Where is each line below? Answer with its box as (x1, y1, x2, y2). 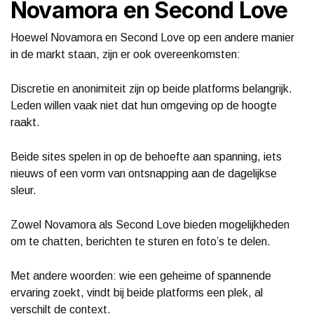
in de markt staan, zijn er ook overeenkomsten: (11, 48, 240, 60)
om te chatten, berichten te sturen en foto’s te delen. (11, 235, 271, 247)
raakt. (11, 116, 40, 128)
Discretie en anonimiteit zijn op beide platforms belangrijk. (11, 82, 292, 95)
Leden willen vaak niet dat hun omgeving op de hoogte (11, 99, 277, 111)
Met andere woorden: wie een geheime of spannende (11, 269, 271, 282)
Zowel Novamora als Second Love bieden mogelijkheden (11, 218, 289, 231)
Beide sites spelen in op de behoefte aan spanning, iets (11, 150, 282, 163)
